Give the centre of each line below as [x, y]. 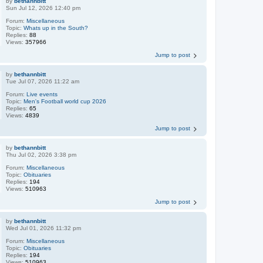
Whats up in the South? [56, 28]
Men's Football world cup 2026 [65, 102]
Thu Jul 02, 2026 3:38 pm [41, 155]
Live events [42, 95]
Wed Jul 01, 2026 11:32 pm [44, 228]
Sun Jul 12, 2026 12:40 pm [43, 8]
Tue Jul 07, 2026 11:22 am [43, 82]
